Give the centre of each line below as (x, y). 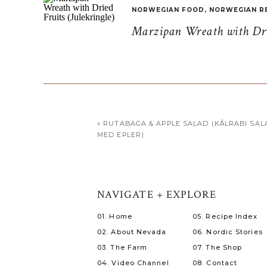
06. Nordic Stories (228, 232)
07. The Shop (218, 247)
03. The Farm (122, 247)
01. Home (115, 216)
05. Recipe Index (225, 216)
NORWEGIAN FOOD (168, 10)
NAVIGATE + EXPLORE (157, 195)
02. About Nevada (132, 232)
